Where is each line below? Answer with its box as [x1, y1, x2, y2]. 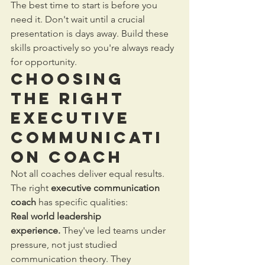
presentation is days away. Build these [11, 28, 171, 40]
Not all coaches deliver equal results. [11, 168, 167, 180]
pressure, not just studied [11, 239, 119, 251]
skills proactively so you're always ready [11, 42, 176, 54]
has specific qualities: [36, 196, 128, 208]
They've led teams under [60, 225, 168, 237]
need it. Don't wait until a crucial [11, 14, 147, 25]
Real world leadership [11, 211, 104, 222]
